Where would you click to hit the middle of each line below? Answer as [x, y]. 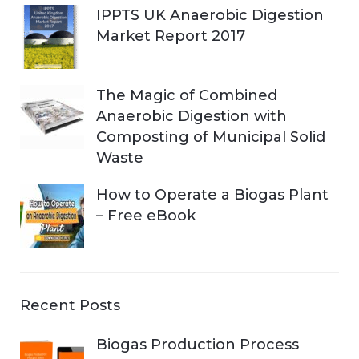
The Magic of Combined [187, 95]
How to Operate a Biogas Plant [212, 194]
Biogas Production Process [198, 344]
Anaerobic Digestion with [192, 116]
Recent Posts [70, 305]
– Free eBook [146, 215]
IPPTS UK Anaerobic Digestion [210, 15]
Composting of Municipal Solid [211, 137]
